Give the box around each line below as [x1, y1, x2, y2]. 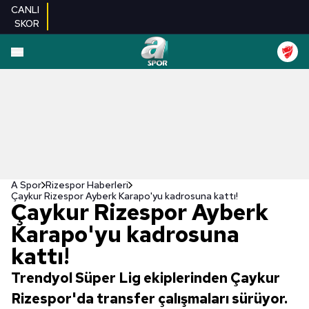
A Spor [11, 179, 41, 191]
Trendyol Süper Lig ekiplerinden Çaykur [11, 269, 280, 287]
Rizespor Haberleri [46, 179, 128, 191]
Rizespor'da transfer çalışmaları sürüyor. [11, 290, 288, 308]
